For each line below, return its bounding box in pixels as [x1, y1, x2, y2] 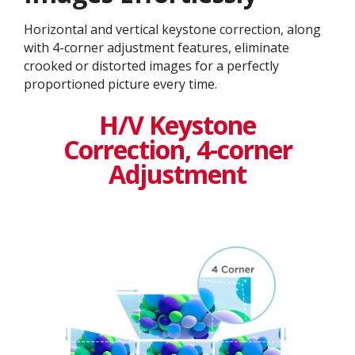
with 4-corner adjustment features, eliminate [24, 39, 289, 57]
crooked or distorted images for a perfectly [24, 57, 279, 75]
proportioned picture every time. [24, 75, 217, 94]
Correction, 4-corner [63, 132, 292, 166]
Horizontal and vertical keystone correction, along [24, 21, 321, 39]
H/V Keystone [99, 107, 256, 142]
